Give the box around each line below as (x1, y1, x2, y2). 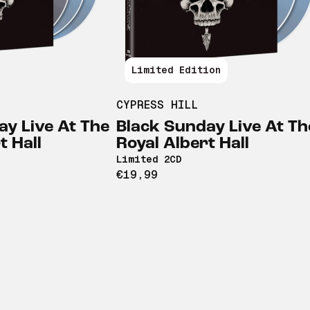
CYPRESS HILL (116, 98, 198, 112)
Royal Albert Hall (116, 136, 249, 153)
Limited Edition (131, 64, 221, 76)
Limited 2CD (116, 154, 182, 165)
